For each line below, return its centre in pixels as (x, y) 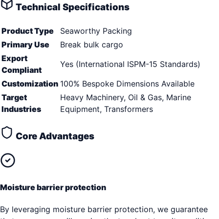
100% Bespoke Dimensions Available (127, 84)
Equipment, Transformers (107, 109)
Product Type (28, 31)
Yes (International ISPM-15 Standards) (130, 64)
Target (14, 98)
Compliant (22, 70)
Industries (21, 109)
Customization (30, 84)
